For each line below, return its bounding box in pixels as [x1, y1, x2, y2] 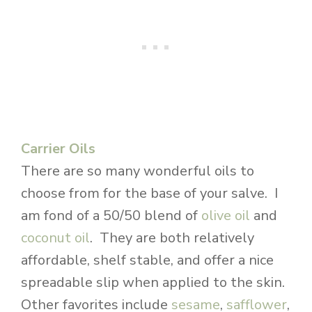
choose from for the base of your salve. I [21, 183, 278, 203]
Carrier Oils [21, 139, 95, 158]
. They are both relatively [90, 228, 254, 247]
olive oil [201, 205, 250, 225]
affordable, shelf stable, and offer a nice [21, 250, 274, 270]
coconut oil [21, 228, 90, 247]
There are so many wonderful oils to [21, 161, 254, 180]
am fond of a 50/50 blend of [21, 205, 201, 225]
